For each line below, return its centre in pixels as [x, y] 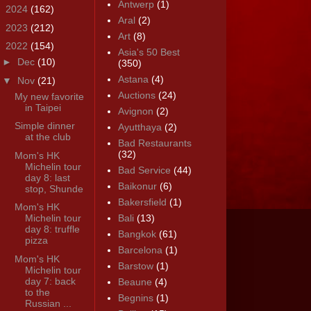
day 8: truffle [52, 229]
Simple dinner [44, 126]
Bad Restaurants [154, 143]
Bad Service [144, 170]
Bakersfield [142, 202]
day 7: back [50, 281]
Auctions [136, 95]
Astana [133, 79]
